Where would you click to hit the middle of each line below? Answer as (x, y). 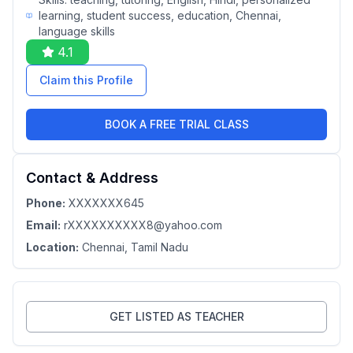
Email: (43, 225)
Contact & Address (92, 178)
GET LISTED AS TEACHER (176, 316)
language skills (76, 31)
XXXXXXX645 (106, 203)
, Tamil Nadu (156, 247)
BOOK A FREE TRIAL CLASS (176, 124)
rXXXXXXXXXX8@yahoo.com (143, 225)
